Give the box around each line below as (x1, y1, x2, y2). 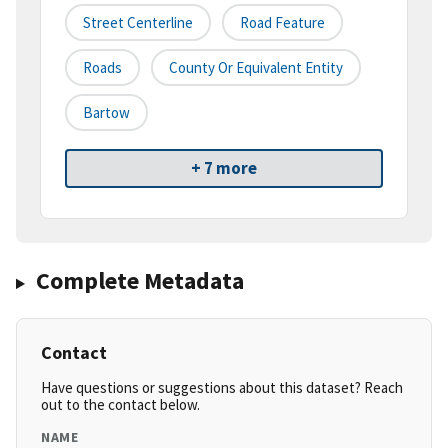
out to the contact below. (41, 395, 200, 415)
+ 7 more (191, 157, 257, 180)
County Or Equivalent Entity (169, 58, 343, 78)
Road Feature (240, 13, 325, 33)
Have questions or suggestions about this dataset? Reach (41, 378, 403, 398)
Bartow (83, 103, 130, 123)
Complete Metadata (35, 265, 244, 297)
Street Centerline (83, 13, 193, 33)
